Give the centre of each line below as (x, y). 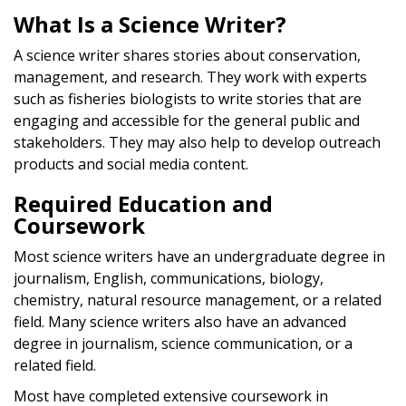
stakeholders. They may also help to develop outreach (197, 142)
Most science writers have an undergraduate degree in (199, 256)
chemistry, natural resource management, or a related (198, 300)
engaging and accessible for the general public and (187, 120)
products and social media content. (131, 164)
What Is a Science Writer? (150, 24)
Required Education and (143, 203)
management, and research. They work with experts (190, 77)
